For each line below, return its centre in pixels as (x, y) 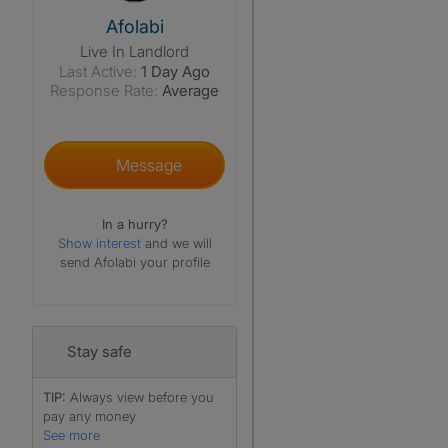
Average (190, 90)
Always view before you (142, 397)
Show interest (101, 243)
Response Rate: (104, 90)
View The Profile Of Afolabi (214, 10)
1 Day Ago (175, 71)
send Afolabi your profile (134, 262)
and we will (178, 243)
